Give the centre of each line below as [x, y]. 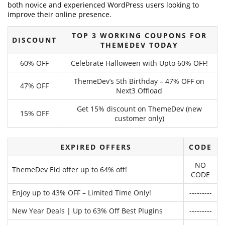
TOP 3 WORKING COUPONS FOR [139, 36]
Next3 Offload [139, 91]
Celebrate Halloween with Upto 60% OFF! [139, 63]
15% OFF [34, 114]
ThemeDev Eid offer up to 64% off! [70, 170]
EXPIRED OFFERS [96, 147]
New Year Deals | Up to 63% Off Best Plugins [87, 211]
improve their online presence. [60, 15]
